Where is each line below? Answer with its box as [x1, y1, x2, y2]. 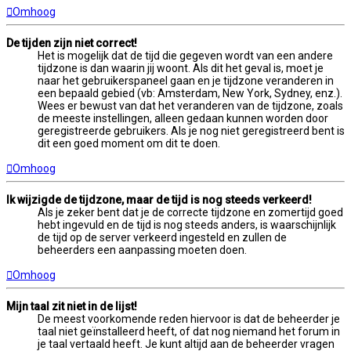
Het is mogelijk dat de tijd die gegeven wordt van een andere [38, 49, 333, 63]
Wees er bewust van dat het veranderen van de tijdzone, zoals [38, 100, 343, 113]
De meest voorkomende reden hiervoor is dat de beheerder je [38, 313, 340, 326]
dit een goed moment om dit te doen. [38, 137, 220, 150]
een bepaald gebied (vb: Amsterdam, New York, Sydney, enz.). [38, 87, 342, 100]
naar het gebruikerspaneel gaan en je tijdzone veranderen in [38, 74, 334, 88]
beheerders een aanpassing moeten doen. [38, 244, 247, 257]
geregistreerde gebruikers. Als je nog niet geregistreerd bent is [38, 125, 345, 138]
